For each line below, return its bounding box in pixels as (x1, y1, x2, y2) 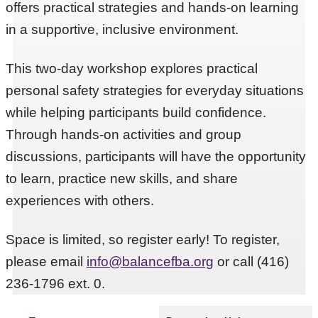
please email (5, 253, 87, 269)
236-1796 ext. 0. (5, 275, 105, 291)
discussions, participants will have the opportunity (5, 148, 306, 164)
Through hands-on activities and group (5, 126, 241, 142)
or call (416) (213, 253, 289, 269)
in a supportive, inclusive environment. (5, 21, 238, 37)
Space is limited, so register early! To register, (5, 231, 280, 247)
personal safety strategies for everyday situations (5, 82, 304, 98)
